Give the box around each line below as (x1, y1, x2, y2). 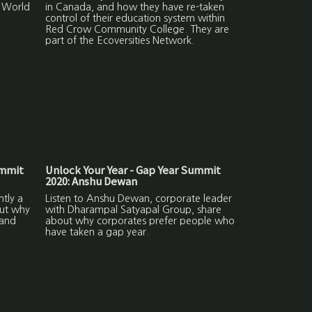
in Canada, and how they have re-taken (45, 2, 225, 13)
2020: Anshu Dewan (45, 174, 138, 189)
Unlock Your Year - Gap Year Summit (45, 163, 221, 178)
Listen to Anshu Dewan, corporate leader (45, 194, 233, 204)
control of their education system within (45, 13, 226, 24)
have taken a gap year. (45, 227, 150, 237)
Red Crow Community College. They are (45, 24, 230, 35)
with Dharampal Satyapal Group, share (45, 205, 222, 215)
